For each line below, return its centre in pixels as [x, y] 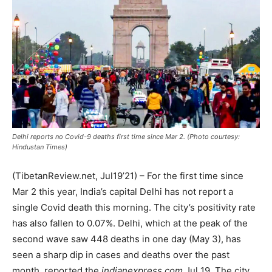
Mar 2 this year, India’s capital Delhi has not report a [123, 191]
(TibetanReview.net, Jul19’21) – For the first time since [128, 175]
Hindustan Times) [40, 147]
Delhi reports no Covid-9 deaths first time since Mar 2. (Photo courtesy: [126, 136]
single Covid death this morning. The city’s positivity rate [134, 207]
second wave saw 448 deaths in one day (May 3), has [127, 239]
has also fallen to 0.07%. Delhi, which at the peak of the [130, 223]
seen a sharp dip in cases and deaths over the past [121, 254]
